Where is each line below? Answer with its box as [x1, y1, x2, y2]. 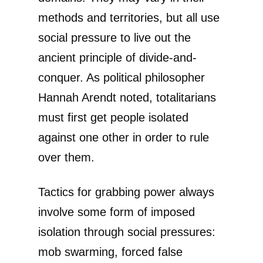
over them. [38, 150, 95, 164]
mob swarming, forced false [38, 245, 183, 258]
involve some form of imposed [38, 205, 195, 218]
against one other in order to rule [38, 130, 209, 144]
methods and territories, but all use [38, 11, 220, 24]
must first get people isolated [38, 110, 188, 124]
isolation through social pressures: [38, 225, 215, 238]
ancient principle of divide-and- [38, 50, 197, 64]
